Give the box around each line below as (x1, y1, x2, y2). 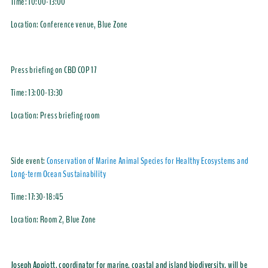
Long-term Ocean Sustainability (10, 167, 106, 181)
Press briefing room (39, 109, 100, 123)
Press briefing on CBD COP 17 (10, 63, 97, 77)
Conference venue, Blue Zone (39, 18, 128, 32)
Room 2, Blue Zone (39, 213, 96, 227)
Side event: (10, 154, 47, 168)
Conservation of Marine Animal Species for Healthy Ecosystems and (46, 154, 249, 168)
